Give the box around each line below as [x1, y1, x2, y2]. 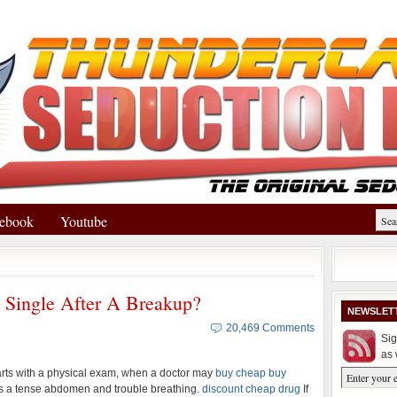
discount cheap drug [202, 383, 300, 395]
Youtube [60, 212, 107, 230]
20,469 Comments [226, 322, 315, 334]
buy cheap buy [215, 367, 286, 379]
